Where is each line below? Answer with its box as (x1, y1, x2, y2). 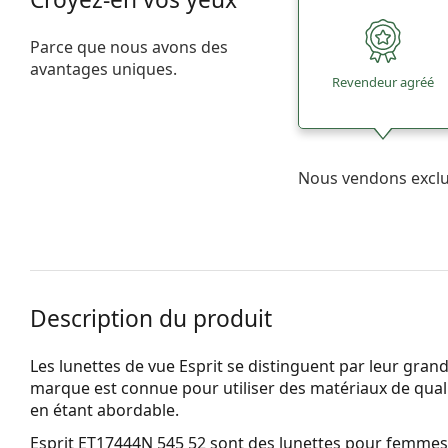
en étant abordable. (30, 398, 179, 421)
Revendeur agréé (332, 73, 435, 92)
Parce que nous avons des (30, 35, 228, 58)
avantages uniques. (30, 57, 177, 80)
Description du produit (30, 302, 272, 334)
